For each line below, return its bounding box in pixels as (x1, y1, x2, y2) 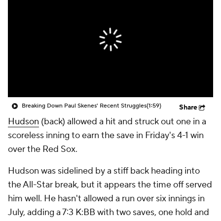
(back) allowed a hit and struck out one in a (39, 116, 206, 127)
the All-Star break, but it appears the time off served (8, 179, 212, 190)
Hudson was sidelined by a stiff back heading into (8, 165, 200, 177)
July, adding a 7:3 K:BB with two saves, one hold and (8, 207, 209, 218)
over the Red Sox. (8, 144, 77, 155)
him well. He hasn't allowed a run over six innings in (8, 193, 205, 204)
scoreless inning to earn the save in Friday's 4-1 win (8, 130, 204, 141)
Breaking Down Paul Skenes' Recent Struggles (22, 102, 147, 110)
